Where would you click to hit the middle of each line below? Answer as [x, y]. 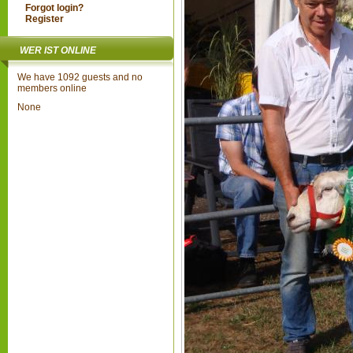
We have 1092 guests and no [80, 77]
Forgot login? [55, 8]
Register [45, 19]
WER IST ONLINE [58, 50]
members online [52, 88]
